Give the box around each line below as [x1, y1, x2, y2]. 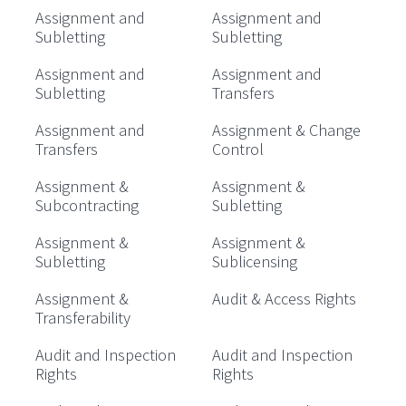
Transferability [35, 306, 130, 329]
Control [212, 138, 264, 160]
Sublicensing [212, 250, 297, 273]
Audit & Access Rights [212, 287, 356, 310]
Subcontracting [35, 194, 139, 217]
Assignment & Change [212, 119, 361, 141]
